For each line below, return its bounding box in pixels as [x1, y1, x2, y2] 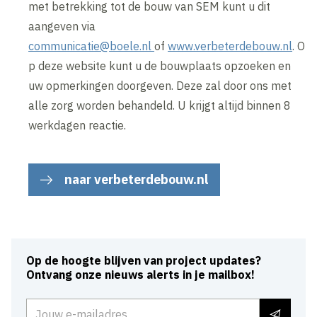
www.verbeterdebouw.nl [168, 38, 293, 53]
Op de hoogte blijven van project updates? [26, 253, 262, 268]
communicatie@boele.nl [28, 38, 155, 53]
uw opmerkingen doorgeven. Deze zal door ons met [28, 78, 292, 93]
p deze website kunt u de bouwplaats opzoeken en [28, 58, 292, 73]
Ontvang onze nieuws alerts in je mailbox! [26, 267, 255, 282]
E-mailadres [26, 299, 89, 313]
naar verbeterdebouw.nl [64, 171, 209, 188]
